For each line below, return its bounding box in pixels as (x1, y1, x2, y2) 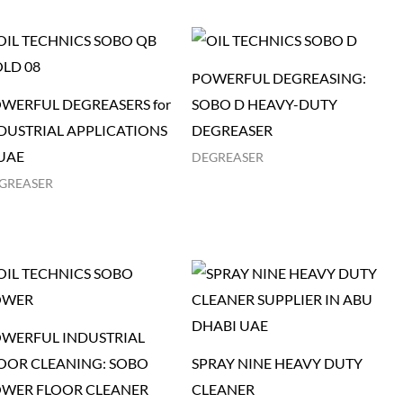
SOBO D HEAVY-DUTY (191, 95, 337, 112)
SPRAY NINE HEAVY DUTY (191, 354, 363, 372)
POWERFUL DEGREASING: (191, 69, 366, 86)
